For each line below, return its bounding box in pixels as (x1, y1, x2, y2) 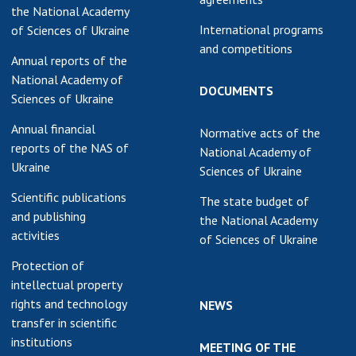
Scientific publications (11, 189, 126, 205)
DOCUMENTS (199, 83, 273, 99)
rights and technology (11, 296, 127, 311)
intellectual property (11, 277, 122, 292)
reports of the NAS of (11, 140, 129, 156)
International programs (199, 21, 323, 37)
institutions (11, 334, 72, 350)
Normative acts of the (199, 125, 320, 141)
